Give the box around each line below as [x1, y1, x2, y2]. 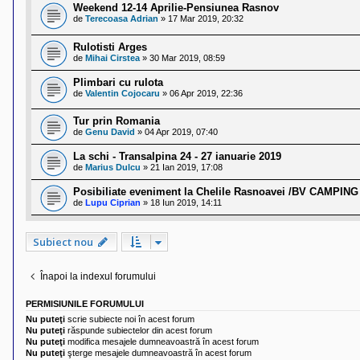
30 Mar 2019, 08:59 [149, 52, 225, 63]
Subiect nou [33, 235, 93, 250]
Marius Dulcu [85, 162, 141, 173]
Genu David [85, 127, 135, 137]
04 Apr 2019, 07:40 [145, 127, 218, 137]
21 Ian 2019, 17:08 [150, 162, 223, 173]
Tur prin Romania [73, 115, 160, 128]
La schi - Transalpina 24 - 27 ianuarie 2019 [73, 150, 281, 163]
